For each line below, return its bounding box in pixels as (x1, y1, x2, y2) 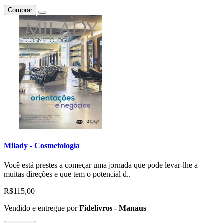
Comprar (8, 6, 32, 14)
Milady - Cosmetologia (4, 141, 80, 150)
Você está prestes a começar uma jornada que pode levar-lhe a (4, 161, 198, 170)
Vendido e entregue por (4, 204, 79, 213)
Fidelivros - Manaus (79, 204, 146, 213)
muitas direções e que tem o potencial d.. (4, 170, 131, 179)
